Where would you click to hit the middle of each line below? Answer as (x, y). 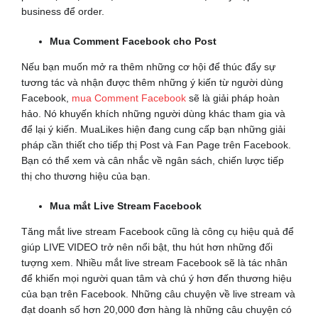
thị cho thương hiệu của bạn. (86, 176)
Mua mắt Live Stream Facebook (125, 206)
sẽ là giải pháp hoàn (232, 98)
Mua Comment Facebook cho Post (133, 42)
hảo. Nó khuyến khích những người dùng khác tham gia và (153, 114)
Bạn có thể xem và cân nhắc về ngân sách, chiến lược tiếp (152, 161)
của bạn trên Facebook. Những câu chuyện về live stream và (158, 294)
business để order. (62, 12)
